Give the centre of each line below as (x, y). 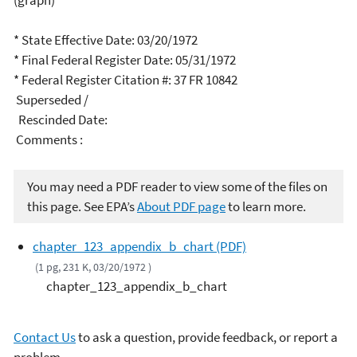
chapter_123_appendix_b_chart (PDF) (139, 247)
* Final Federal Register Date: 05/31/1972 (125, 60)
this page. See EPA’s (82, 206)
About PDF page (181, 206)
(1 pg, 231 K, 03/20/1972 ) (94, 267)
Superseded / (51, 100)
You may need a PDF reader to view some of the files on (177, 186)
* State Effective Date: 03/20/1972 (106, 40)
